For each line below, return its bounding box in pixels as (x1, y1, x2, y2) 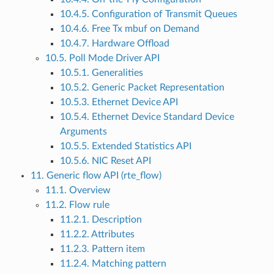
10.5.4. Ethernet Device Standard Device (59, 112, 234, 122)
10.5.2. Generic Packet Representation (59, 83, 224, 93)
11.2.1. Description (59, 215, 142, 225)
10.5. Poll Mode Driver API (45, 53, 160, 64)
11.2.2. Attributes (59, 229, 135, 240)
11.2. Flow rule (45, 200, 109, 210)
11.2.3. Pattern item (59, 244, 145, 254)
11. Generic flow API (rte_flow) (30, 171, 161, 181)
